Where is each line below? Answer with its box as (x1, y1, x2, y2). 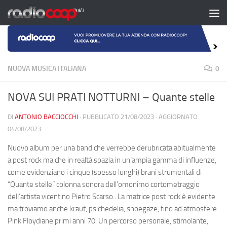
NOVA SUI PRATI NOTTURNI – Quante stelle (8, 90, 215, 104)
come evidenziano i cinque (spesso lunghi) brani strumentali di (8, 167, 202, 177)
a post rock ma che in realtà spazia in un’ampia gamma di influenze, (8, 155, 216, 165)
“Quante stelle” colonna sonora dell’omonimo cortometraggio (8, 179, 200, 189)
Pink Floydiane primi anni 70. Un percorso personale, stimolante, (8, 216, 208, 225)
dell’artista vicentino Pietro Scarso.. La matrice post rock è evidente (8, 192, 215, 201)
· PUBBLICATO (80, 112, 121, 121)
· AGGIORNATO (154, 112, 198, 121)
